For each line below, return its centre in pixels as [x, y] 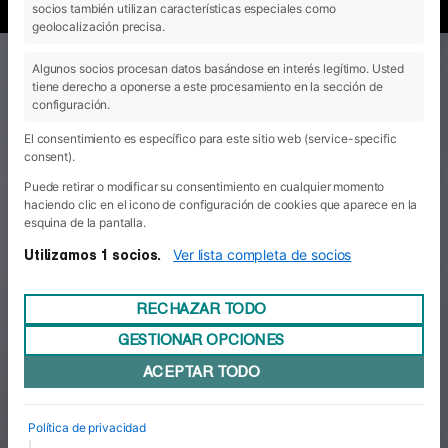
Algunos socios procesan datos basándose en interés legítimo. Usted [218, 68]
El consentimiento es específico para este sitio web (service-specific [210, 138]
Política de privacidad [87, 427]
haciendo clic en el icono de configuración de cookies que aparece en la [221, 204]
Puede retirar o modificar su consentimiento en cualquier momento [204, 186]
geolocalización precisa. [98, 26]
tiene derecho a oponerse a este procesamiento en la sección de [207, 86]
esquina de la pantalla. [85, 222]
